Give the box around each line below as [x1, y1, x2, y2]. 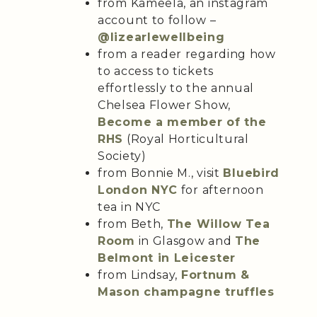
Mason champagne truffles [98, 284, 275, 299]
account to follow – [98, 13, 217, 27]
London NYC [98, 183, 178, 197]
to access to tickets [98, 64, 214, 78]
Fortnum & [180, 267, 250, 282]
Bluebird [223, 166, 280, 180]
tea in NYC [98, 200, 161, 214]
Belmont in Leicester [98, 250, 236, 265]
